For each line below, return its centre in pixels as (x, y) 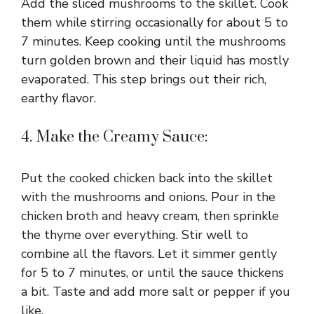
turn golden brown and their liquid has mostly (155, 60)
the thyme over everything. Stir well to (135, 234)
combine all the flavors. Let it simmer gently (149, 253)
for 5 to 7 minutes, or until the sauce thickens (152, 272)
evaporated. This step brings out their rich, (144, 79)
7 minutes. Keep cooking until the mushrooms (153, 41)
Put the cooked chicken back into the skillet (147, 178)
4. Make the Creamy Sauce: (115, 137)
